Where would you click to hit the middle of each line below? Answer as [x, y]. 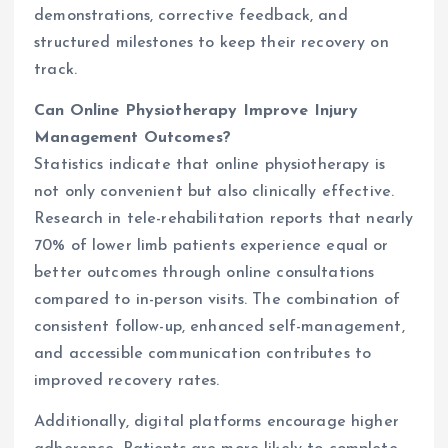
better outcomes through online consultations [204, 273]
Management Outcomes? [132, 138]
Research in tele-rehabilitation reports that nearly [224, 219]
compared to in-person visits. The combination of [217, 300]
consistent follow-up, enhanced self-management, [219, 327]
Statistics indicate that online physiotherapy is [209, 165]
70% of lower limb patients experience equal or [211, 246]
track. [55, 70]
